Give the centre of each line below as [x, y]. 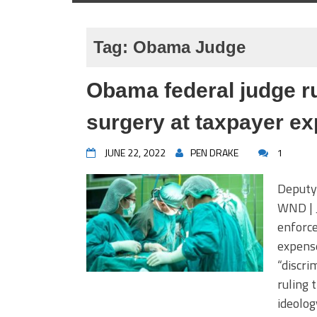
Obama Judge [189, 47]
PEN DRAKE [214, 152]
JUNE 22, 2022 [135, 152]
